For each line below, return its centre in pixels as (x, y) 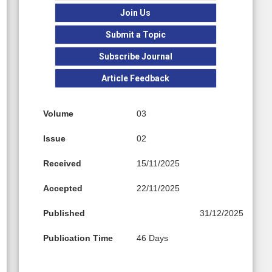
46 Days (152, 238)
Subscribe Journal (135, 57)
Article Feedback (136, 79)
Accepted (63, 189)
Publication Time (78, 238)
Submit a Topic (135, 35)
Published (64, 213)
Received (62, 164)
